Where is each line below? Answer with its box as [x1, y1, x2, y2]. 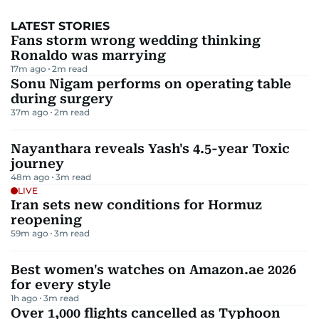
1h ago [11, 293, 38, 303]
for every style [11, 277, 111, 292]
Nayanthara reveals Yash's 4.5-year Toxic [11, 141, 290, 156]
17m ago [11, 63, 46, 74]
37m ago [11, 107, 48, 117]
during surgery [11, 91, 113, 106]
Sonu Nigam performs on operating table [11, 76, 291, 91]
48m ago [11, 172, 50, 182]
